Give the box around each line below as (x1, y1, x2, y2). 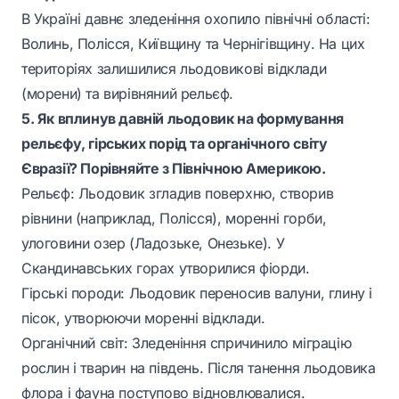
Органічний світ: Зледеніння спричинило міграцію (21, 334, 352, 352)
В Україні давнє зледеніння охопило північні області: (21, 10, 370, 28)
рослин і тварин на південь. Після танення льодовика (21, 359, 376, 377)
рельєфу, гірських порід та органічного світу (21, 134, 328, 152)
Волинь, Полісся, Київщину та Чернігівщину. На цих (21, 35, 365, 53)
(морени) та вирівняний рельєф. (21, 85, 233, 102)
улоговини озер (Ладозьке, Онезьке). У (21, 234, 285, 252)
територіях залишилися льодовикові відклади (21, 60, 327, 77)
